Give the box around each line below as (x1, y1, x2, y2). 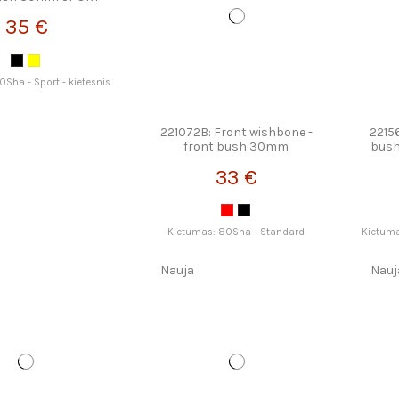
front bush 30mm (183, 139, 289, 155)
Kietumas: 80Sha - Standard (167, 225, 305, 238)
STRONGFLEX (198, 153, 274, 169)
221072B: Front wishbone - (159, 125, 313, 141)
